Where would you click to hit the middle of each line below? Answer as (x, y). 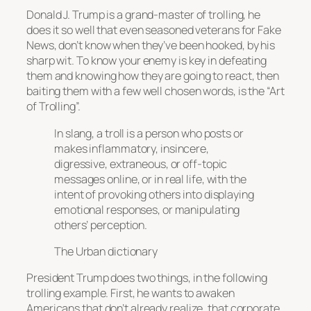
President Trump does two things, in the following (147, 278)
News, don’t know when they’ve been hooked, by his (151, 45)
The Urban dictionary (106, 251)
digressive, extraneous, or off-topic (141, 163)
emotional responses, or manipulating (147, 209)
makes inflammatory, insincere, (132, 148)
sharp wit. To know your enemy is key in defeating (147, 61)
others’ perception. (101, 225)
